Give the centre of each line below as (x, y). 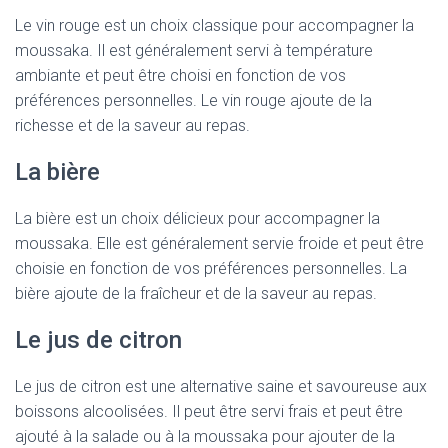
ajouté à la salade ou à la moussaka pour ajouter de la (205, 436)
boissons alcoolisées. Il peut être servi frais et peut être (209, 411)
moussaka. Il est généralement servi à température (194, 50)
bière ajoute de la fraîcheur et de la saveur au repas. (196, 293)
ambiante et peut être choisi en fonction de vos (180, 75)
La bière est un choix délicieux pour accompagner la (197, 218)
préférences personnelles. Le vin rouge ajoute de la (193, 100)
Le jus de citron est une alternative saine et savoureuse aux (221, 386)
